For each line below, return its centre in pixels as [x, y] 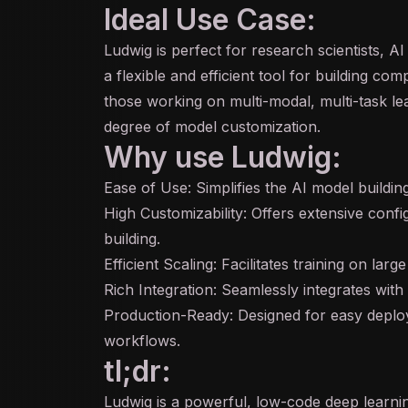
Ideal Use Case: [210, 20]
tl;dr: [138, 371]
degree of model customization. [212, 127]
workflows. [142, 341]
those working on [167, 101]
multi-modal [270, 101]
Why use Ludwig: [223, 157]
